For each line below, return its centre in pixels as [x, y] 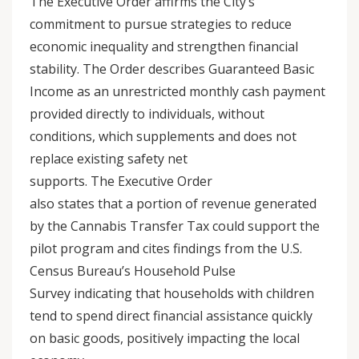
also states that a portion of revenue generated [173, 204]
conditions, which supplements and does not [163, 136]
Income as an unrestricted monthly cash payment [177, 91]
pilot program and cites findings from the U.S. [166, 248]
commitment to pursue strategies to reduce [161, 24]
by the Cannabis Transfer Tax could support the [175, 226]
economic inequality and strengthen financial [164, 46]
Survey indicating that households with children [172, 293]
